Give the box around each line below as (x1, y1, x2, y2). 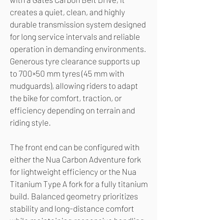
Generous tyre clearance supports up (10, 56, 140, 66)
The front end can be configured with (10, 142, 139, 152)
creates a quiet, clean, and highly (10, 7, 125, 17)
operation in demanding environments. (10, 44, 146, 54)
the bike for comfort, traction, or (10, 93, 122, 103)
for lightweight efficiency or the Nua (10, 166, 137, 177)
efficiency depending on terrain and (10, 105, 135, 115)
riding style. (10, 117, 51, 128)
